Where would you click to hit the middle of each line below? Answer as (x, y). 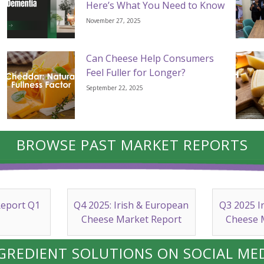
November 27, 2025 (114, 21)
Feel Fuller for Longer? (136, 73)
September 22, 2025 (115, 88)
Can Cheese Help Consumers (150, 59)
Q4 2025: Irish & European (131, 205)
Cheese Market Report (131, 220)
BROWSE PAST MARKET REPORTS (132, 145)
